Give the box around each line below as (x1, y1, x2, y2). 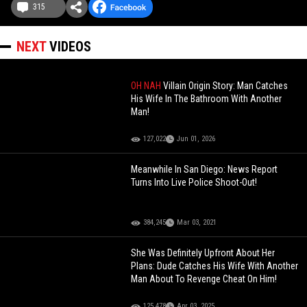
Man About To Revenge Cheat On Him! (131, 273, 278, 285)
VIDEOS (49, 38, 91, 56)
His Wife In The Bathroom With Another (131, 93, 282, 105)
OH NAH (131, 80, 164, 92)
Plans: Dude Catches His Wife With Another (131, 260, 299, 272)
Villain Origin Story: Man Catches (163, 80, 288, 92)
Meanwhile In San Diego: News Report (131, 164, 278, 175)
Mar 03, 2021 (177, 218, 217, 228)
